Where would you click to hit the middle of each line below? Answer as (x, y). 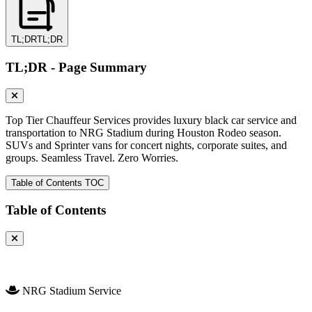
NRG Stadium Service (72, 290)
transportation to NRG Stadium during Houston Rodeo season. (143, 132)
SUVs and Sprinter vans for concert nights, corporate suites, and (146, 145)
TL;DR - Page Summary (76, 67)
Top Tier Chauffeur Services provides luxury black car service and (151, 120)
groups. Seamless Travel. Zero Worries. (92, 157)
